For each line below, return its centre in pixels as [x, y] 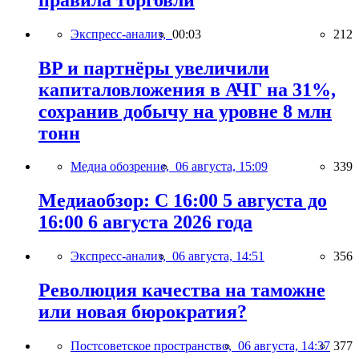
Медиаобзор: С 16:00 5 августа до [183, 201]
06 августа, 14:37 [284, 346]
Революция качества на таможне [182, 290]
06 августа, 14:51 [218, 256]
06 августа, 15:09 [222, 167]
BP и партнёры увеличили [154, 68]
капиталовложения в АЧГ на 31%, [187, 89]
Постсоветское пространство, [154, 346]
